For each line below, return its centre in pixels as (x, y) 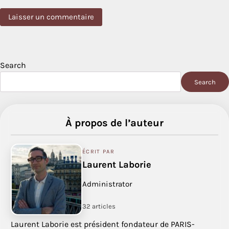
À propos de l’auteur (114, 123)
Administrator (107, 184)
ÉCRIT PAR (98, 152)
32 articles (99, 206)
